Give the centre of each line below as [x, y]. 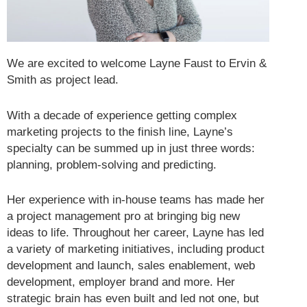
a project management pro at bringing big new [123, 216]
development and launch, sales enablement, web [131, 265]
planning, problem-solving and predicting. [112, 164]
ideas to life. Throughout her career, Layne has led [135, 232]
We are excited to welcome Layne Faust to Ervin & [137, 64]
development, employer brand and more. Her [121, 282]
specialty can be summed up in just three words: [131, 148]
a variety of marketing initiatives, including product [136, 249]
